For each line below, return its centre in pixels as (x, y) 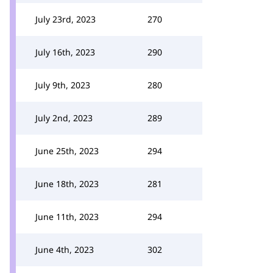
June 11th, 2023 (67, 217)
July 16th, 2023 (65, 52)
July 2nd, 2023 (64, 118)
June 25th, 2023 (67, 151)
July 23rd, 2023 (66, 19)
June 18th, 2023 (67, 184)
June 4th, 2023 (65, 250)
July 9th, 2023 (63, 85)
